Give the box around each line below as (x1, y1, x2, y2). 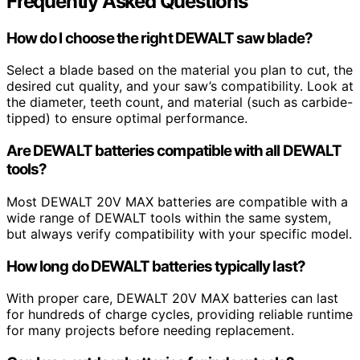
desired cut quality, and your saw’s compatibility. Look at (6, 78, 354, 95)
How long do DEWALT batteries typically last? (6, 256, 305, 276)
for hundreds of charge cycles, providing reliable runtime (6, 306, 353, 323)
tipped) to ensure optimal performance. (6, 110, 247, 127)
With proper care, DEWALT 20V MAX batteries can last (6, 290, 338, 307)
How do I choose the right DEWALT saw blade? (6, 28, 313, 47)
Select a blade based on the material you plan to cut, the (6, 62, 353, 79)
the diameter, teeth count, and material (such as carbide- (6, 94, 353, 111)
